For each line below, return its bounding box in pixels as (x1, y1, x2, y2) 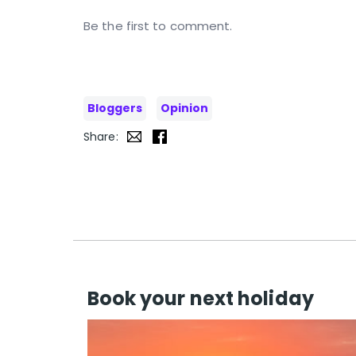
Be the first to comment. (83, 17, 233, 35)
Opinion (161, 100, 208, 117)
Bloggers (87, 100, 142, 117)
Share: (83, 129, 118, 145)
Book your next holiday (87, 285, 314, 312)
